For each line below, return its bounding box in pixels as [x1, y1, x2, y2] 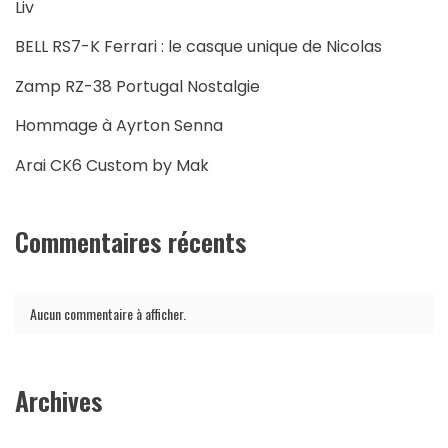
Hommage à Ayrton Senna [15, 114, 223, 138]
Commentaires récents [15, 221, 246, 261]
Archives [15, 380, 102, 420]
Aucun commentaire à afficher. [30, 302, 186, 324]
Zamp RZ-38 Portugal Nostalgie [15, 74, 260, 98]
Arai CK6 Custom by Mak [15, 153, 209, 177]
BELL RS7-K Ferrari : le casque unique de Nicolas [15, 35, 382, 59]
